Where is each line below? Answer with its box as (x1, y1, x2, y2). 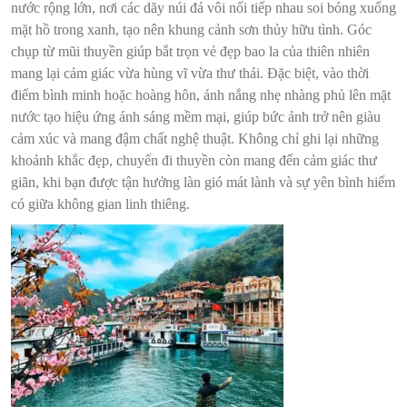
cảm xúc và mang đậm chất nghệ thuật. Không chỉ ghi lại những (11, 131, 379, 147)
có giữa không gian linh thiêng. (11, 196, 190, 213)
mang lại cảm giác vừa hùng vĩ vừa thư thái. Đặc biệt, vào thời (11, 65, 369, 82)
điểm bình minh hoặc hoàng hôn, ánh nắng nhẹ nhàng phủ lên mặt (11, 87, 391, 104)
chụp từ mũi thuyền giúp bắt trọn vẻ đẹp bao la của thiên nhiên (11, 44, 370, 60)
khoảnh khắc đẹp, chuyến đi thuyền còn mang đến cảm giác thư (11, 153, 377, 169)
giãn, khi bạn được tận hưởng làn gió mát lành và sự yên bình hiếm (11, 174, 395, 191)
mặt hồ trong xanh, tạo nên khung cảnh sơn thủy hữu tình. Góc (11, 22, 372, 38)
